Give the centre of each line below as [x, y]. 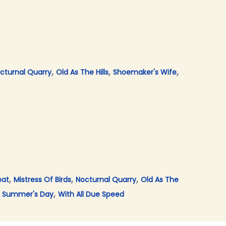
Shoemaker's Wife [145, 72]
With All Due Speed [91, 194]
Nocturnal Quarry [106, 180]
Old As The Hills [82, 72]
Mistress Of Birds [42, 180]
